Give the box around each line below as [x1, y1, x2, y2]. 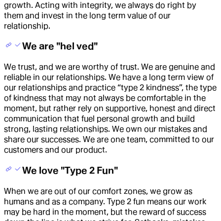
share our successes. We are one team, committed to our [4, 135, 214, 145]
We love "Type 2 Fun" [22, 164, 118, 176]
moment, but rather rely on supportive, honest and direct [4, 104, 216, 113]
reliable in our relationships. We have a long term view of [4, 73, 214, 82]
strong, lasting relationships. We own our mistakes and [4, 124, 207, 134]
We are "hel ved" [22, 40, 98, 52]
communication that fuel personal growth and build [4, 114, 195, 124]
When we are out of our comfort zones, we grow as [4, 186, 192, 196]
